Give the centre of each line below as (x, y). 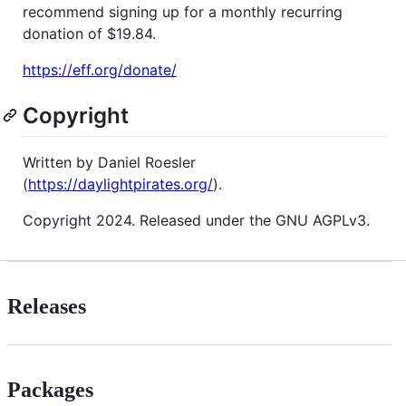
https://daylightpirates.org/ (121, 184)
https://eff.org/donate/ (100, 69)
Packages (50, 389)
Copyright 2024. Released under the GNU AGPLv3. (196, 221)
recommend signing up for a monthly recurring (183, 11)
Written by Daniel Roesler (109, 163)
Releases (47, 307)
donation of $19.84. (89, 33)
